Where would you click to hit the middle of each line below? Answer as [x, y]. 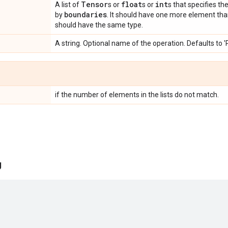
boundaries [85, 15]
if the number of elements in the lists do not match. [137, 95]
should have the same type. [99, 25]
